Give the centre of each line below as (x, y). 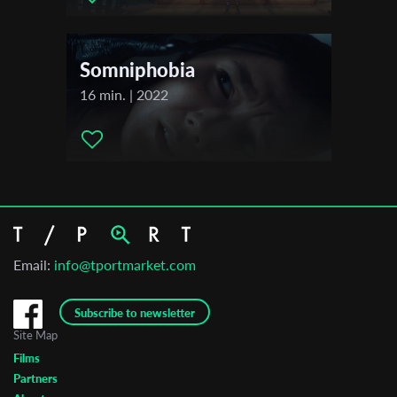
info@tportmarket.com (125, 265)
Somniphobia (137, 70)
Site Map (35, 335)
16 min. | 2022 (124, 95)
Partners (35, 379)
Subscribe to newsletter (135, 313)
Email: (34, 265)
